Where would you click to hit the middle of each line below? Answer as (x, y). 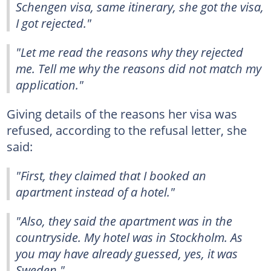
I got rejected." (54, 23)
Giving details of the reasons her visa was (122, 113)
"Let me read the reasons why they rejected (129, 52)
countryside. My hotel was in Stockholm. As (129, 237)
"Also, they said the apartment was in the (124, 220)
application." (50, 84)
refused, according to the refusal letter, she (126, 130)
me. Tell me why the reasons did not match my (139, 68)
